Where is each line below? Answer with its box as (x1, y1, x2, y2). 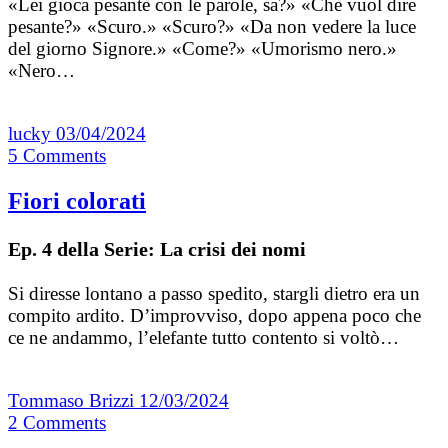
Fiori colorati (8, 187, 146, 214)
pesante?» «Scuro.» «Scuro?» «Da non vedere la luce (8, 16, 416, 38)
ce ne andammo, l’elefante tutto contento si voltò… (8, 326, 399, 348)
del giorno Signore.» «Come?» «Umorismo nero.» (8, 38, 397, 60)
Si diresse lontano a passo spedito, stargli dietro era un (8, 282, 420, 304)
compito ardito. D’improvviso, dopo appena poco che (8, 304, 421, 326)
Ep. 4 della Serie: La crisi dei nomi (8, 237, 306, 260)
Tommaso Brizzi (8, 389, 139, 411)
